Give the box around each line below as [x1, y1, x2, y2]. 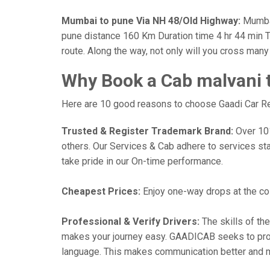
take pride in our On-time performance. [61, 155, 223, 167]
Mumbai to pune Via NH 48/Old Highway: [61, 15, 240, 27]
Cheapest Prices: [61, 186, 140, 197]
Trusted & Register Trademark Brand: [61, 125, 233, 137]
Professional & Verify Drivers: [61, 216, 199, 227]
